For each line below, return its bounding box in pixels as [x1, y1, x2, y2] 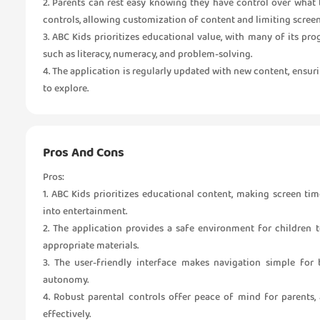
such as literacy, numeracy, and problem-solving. [43, 46, 252, 62]
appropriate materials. [43, 238, 139, 254]
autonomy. [43, 272, 89, 288]
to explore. [43, 81, 89, 96]
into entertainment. [43, 204, 127, 219]
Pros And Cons [43, 143, 124, 163]
